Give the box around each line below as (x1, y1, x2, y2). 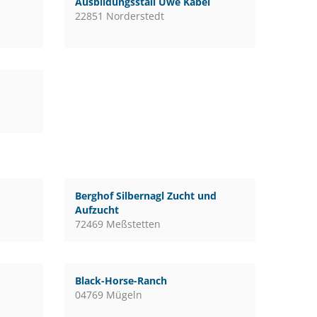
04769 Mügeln (74, 288, 142, 301)
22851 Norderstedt (74, 9, 164, 23)
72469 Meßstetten (74, 217, 161, 231)
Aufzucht (74, 203, 119, 217)
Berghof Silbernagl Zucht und (74, 189, 217, 202)
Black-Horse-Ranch (74, 274, 167, 287)
